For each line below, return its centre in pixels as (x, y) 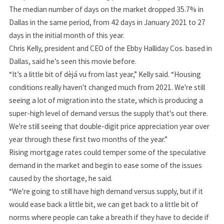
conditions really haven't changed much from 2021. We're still (107, 87)
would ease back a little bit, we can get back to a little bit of (104, 204)
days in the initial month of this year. (67, 35)
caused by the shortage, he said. (61, 178)
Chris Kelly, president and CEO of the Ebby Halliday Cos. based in (110, 48)
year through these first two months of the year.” (88, 139)
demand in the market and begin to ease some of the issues (105, 165)
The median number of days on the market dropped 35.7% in (106, 9)
